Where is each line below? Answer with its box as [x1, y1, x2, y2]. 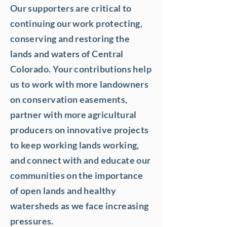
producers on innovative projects [10, 124, 149, 135]
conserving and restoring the [10, 33, 130, 44]
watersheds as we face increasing [10, 200, 149, 211]
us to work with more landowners [10, 79, 149, 90]
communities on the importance [10, 170, 143, 181]
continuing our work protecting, [10, 18, 143, 29]
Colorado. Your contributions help [10, 63, 152, 74]
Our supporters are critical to [10, 3, 132, 14]
